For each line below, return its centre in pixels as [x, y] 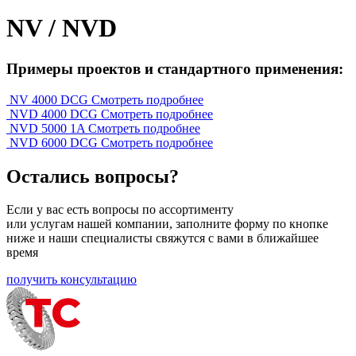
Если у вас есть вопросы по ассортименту [120, 210]
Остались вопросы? [93, 176]
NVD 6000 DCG [54, 142]
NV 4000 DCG [49, 99]
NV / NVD [62, 28]
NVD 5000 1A [47, 128]
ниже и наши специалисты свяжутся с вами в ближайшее [163, 238]
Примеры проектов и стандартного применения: [175, 68]
